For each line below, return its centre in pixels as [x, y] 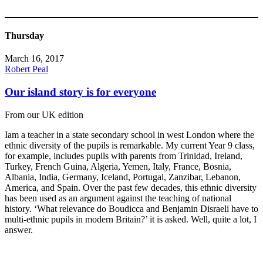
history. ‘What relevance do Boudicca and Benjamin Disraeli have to [131, 208]
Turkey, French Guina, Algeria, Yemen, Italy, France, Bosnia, [118, 166]
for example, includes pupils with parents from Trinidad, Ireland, [124, 156]
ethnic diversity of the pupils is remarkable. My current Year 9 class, [130, 145]
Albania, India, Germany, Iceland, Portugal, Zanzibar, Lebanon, [123, 177]
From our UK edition [44, 114]
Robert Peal [26, 69]
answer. [19, 230]
